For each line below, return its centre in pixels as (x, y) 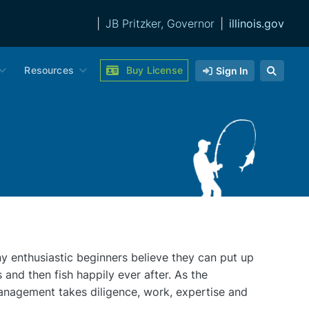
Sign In (232, 70)
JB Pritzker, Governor (160, 23)
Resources (49, 70)
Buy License (154, 70)
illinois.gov (257, 23)
